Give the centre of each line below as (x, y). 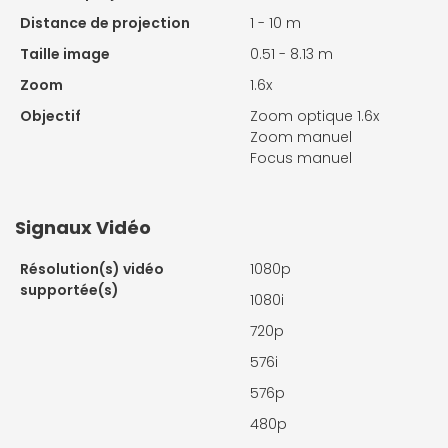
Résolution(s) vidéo (92, 269)
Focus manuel (301, 158)
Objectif (50, 116)
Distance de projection (105, 23)
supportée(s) (69, 290)
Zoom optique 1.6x (314, 116)
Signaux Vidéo (83, 228)
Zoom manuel (301, 137)
